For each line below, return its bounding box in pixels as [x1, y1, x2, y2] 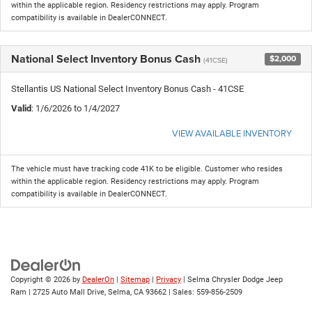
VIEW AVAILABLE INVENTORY [172, 126, 292, 139]
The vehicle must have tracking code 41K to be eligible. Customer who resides [11, 164, 283, 173]
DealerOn [82, 274, 114, 284]
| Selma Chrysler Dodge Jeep [181, 274, 283, 284]
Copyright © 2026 [10, 274, 72, 284]
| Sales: [166, 287, 196, 297]
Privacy [156, 274, 181, 284]
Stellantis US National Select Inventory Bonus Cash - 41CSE [11, 83, 244, 94]
